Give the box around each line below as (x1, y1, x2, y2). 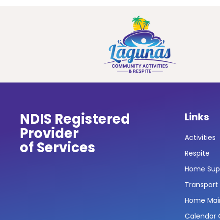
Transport (185, 180, 218, 190)
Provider (20, 124, 79, 143)
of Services (20, 138, 95, 157)
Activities (185, 133, 216, 142)
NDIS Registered (20, 110, 130, 129)
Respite (185, 148, 210, 158)
